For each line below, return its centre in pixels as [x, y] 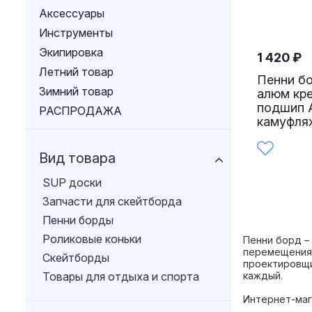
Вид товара [77, 158]
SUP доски [72, 182]
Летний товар [76, 72]
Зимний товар [76, 91]
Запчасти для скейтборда [112, 201]
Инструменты [76, 33]
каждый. [263, 275]
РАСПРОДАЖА [80, 111]
